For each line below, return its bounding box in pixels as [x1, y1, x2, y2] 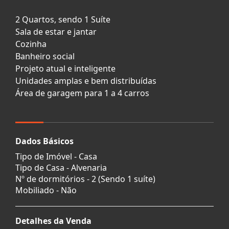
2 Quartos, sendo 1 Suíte [15, 13, 110, 25]
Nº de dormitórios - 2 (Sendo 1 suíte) [15, 173, 155, 185]
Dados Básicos [15, 135, 74, 147]
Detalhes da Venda [15, 215, 91, 226]
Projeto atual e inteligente [15, 62, 116, 74]
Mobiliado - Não [15, 184, 77, 196]
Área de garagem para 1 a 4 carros [15, 87, 149, 99]
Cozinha [15, 38, 47, 50]
